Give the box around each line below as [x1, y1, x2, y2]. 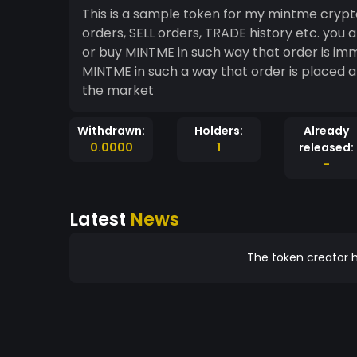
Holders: [194, 123, 243, 139]
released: [299, 139, 354, 155]
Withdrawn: [77, 123, 145, 139]
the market [82, 81, 154, 100]
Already [304, 123, 349, 139]
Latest [69, 206, 130, 232]
